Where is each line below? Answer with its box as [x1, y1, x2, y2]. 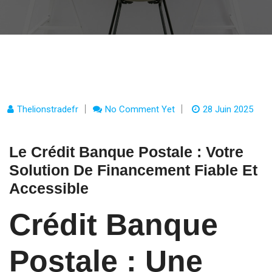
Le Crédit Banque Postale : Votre [9, 143, 243, 160]
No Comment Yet [105, 104, 175, 115]
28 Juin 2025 [203, 104, 253, 115]
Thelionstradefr [17, 104, 78, 115]
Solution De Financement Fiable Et [9, 161, 257, 178]
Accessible [9, 180, 89, 197]
